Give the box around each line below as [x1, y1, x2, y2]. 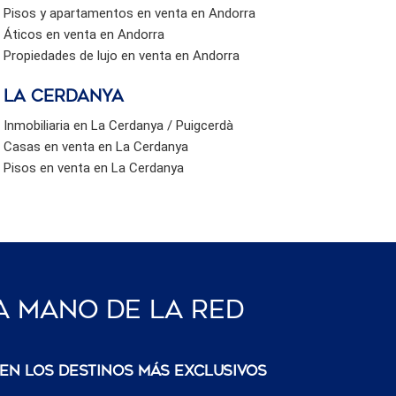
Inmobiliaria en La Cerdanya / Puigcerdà [4, 117, 234, 133]
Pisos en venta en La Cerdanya [4, 159, 185, 176]
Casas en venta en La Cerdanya [4, 138, 189, 155]
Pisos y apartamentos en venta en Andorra [4, 4, 256, 21]
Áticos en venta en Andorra [4, 26, 165, 42]
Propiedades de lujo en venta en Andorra [4, 47, 240, 64]
